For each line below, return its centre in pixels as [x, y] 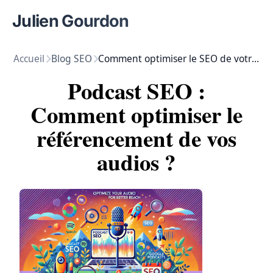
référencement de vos [136, 138]
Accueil [29, 58]
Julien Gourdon [71, 21]
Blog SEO [71, 58]
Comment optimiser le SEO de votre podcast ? [256, 58]
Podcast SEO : [136, 90]
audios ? [136, 162]
